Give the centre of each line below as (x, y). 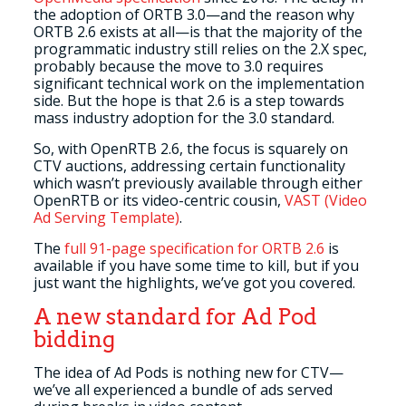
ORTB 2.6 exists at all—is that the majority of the (198, 32)
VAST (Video (325, 200)
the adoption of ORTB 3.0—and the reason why (193, 14)
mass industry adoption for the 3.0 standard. (184, 118)
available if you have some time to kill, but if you (196, 266)
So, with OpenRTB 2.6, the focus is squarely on (190, 149)
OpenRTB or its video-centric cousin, (159, 200)
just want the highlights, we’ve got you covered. (196, 283)
